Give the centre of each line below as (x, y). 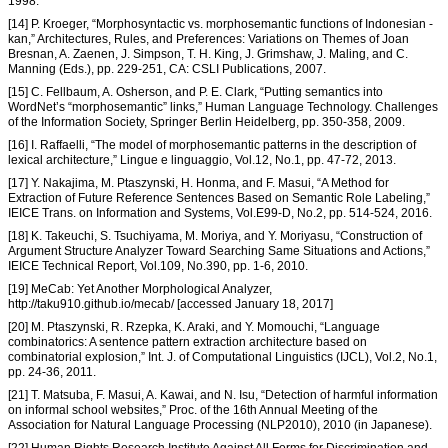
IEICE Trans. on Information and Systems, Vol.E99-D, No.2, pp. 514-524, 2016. (220, 213)
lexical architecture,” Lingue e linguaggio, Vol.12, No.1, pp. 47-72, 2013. (202, 160)
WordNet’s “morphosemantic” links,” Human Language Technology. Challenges (223, 107)
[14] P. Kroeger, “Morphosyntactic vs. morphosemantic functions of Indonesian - (220, 24)
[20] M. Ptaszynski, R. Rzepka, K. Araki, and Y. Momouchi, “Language (194, 327)
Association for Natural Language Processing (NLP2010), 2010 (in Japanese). (220, 425)
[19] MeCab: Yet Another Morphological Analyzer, (140, 289)
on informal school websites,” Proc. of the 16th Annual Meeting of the (193, 410)
